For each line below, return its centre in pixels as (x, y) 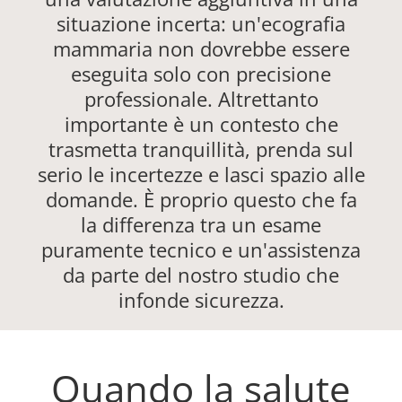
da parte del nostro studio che (201, 275)
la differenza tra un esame (201, 225)
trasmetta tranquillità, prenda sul (201, 149)
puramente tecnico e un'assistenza (201, 250)
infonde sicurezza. (201, 300)
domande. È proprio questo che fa (201, 200)
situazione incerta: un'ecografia (201, 24)
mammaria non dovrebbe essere (201, 49)
